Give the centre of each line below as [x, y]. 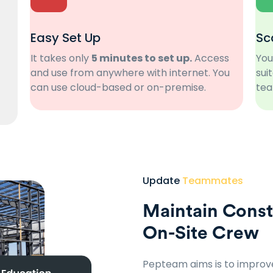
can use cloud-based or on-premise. [118, 87]
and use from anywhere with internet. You [130, 73]
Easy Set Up [65, 37]
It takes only [61, 58]
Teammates [213, 180]
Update [162, 180]
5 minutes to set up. [141, 58]
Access [210, 58]
